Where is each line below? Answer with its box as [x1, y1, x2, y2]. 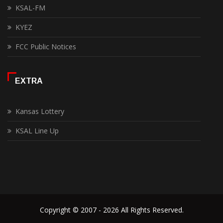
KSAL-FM [15, 2, 45, 12]
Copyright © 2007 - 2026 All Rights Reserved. [39, 205, 184, 215]
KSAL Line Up [15, 125, 59, 135]
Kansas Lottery [15, 106, 64, 116]
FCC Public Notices [15, 41, 76, 51]
